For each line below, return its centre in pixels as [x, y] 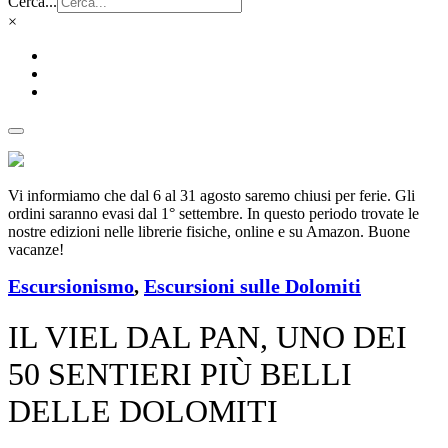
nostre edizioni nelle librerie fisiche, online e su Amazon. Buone [209, 231]
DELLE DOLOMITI [143, 411]
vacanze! [36, 249]
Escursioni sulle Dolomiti [252, 286]
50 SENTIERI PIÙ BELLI [180, 374]
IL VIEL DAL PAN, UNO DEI [207, 337]
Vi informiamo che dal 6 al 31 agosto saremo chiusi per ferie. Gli [211, 195]
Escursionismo [71, 286]
